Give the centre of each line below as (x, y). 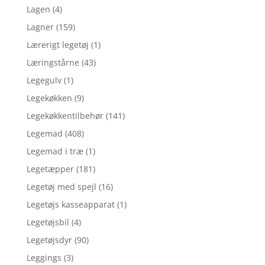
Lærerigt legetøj (57, 44)
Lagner (40, 27)
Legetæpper (50, 169)
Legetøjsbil (48, 222)
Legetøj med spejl (61, 186)
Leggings (44, 257)
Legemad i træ (55, 151)
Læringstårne (53, 62)
